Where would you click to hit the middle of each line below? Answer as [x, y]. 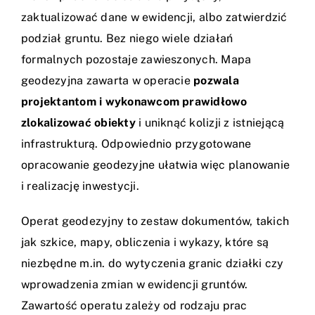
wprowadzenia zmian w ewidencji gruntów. [135, 285]
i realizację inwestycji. [80, 186]
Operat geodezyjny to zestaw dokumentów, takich [155, 221]
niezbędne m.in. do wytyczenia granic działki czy [153, 264]
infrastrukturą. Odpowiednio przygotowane [136, 144]
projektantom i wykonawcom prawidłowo [134, 102]
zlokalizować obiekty [78, 123]
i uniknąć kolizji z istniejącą [210, 123]
